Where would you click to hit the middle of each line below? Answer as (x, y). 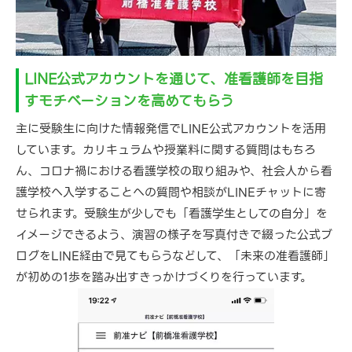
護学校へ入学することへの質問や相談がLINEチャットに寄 (171, 192)
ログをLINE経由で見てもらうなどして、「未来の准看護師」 (175, 256)
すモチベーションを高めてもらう (129, 101)
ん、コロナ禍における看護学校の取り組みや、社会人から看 (174, 171)
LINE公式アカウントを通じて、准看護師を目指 (173, 79)
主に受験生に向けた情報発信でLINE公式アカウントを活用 (171, 129)
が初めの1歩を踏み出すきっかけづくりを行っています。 (164, 277)
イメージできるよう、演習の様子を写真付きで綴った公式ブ (174, 235)
